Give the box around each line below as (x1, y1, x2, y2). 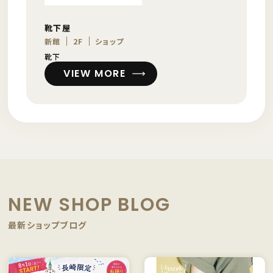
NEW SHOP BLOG (8, 192, 171, 218)
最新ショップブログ (8, 219, 87, 232)
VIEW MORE (63, 66, 126, 81)
